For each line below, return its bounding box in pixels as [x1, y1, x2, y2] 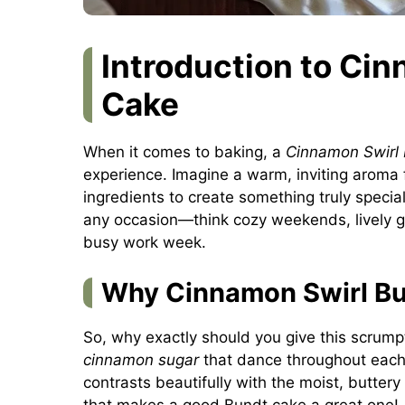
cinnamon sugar [83, 350, 199, 369]
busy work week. [83, 233, 206, 252]
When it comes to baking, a [83, 143, 286, 162]
